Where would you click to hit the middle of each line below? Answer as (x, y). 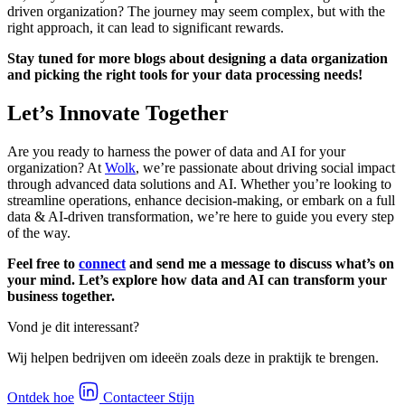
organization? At (56, 167)
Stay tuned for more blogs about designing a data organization (198, 59)
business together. (61, 296)
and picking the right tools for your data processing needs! (185, 75)
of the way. (39, 232)
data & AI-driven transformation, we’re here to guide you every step (201, 216)
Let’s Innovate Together (118, 113)
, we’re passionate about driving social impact (265, 167)
